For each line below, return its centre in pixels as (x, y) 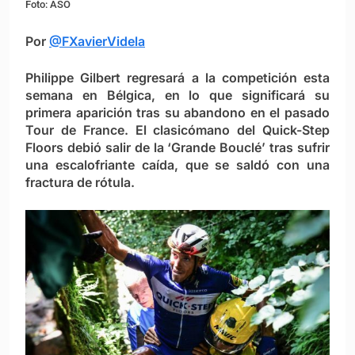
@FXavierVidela (97, 41)
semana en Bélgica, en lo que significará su (177, 95)
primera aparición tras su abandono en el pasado (177, 112)
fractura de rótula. (80, 182)
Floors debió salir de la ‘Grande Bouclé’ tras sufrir (177, 147)
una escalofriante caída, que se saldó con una (177, 164)
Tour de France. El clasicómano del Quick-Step (177, 130)
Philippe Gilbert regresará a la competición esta (177, 77)
